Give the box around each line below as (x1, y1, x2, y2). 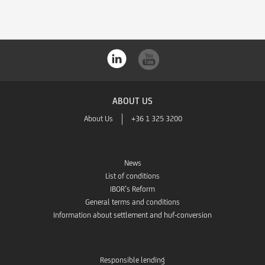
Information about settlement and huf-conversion (53, 211, 212, 220)
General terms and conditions (85, 198, 180, 207)
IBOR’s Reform (110, 185, 155, 194)
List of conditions (105, 172, 160, 181)
